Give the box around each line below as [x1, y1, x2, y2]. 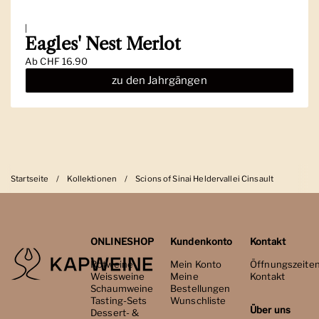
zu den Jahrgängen [112, 73, 207, 87]
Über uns [250, 303, 291, 315]
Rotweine [90, 258, 134, 270]
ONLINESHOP [90, 235, 155, 247]
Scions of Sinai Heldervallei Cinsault [135, 173, 274, 184]
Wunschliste [170, 294, 226, 306]
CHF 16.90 [40, 55, 88, 67]
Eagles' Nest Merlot [25, 33, 181, 54]
